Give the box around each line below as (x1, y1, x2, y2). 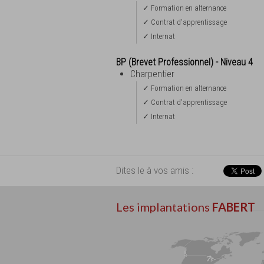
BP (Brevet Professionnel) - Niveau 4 (116, 56, 253, 68)
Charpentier (130, 68, 174, 80)
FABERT (212, 199, 255, 214)
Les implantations (116, 199, 212, 214)
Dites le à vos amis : (116, 164, 193, 176)
